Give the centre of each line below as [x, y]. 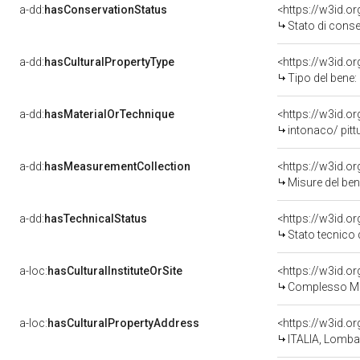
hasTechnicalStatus [96, 219]
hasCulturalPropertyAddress [123, 323]
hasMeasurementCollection [117, 166]
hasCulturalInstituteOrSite [115, 271]
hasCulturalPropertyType [109, 62]
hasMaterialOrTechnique [109, 114]
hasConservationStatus [106, 10]
